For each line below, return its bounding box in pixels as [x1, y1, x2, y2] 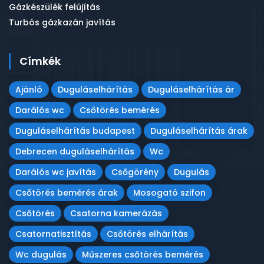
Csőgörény [111, 166, 159, 178]
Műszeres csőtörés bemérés [82, 249, 203, 260]
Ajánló [15, 84, 42, 95]
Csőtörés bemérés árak [15, 187, 118, 199]
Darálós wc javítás [15, 166, 96, 178]
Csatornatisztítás [15, 228, 91, 240]
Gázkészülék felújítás [9, 1, 100, 13]
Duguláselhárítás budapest [15, 125, 135, 137]
